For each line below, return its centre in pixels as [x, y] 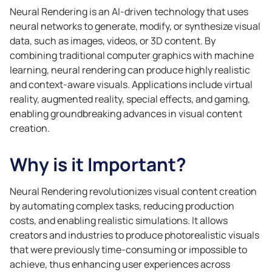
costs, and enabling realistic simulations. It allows [119, 220]
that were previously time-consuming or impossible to [128, 250]
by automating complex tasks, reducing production [122, 206]
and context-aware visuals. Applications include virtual [131, 84]
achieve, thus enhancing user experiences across [120, 264]
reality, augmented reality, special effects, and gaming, [130, 99]
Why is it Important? [98, 164]
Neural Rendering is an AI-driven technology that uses [129, 12]
